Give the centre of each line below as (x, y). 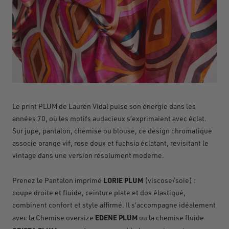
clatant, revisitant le (177, 143)
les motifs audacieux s (94, 118)
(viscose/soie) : (169, 180)
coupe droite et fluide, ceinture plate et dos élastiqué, (99, 192)
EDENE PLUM (116, 217)
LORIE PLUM (123, 180)
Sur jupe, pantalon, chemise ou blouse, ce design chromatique (112, 130)
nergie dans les (171, 106)
